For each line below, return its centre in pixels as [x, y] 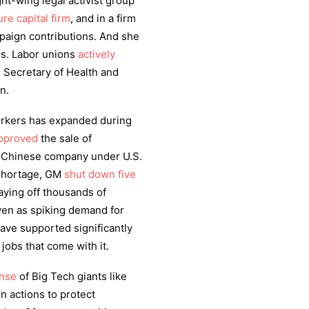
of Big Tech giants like [72, 276]
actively [97, 54]
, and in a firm [103, 18]
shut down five [100, 174]
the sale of [65, 138]
